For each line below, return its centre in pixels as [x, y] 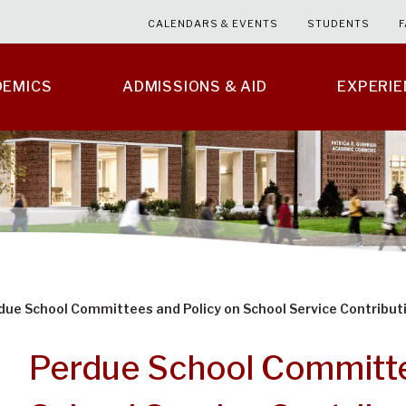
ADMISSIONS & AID [194, 87]
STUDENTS [338, 24]
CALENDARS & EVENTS [213, 24]
